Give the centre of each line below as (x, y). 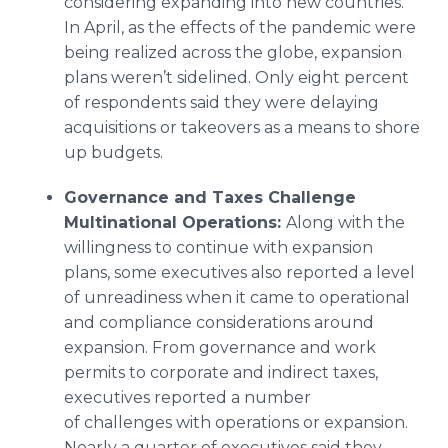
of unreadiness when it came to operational (237, 297)
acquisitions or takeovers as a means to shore (242, 127)
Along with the (345, 222)
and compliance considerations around (219, 322)
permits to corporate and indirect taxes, (221, 372)
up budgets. (119, 152)
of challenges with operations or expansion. (236, 422)
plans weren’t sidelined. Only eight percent (236, 77)
